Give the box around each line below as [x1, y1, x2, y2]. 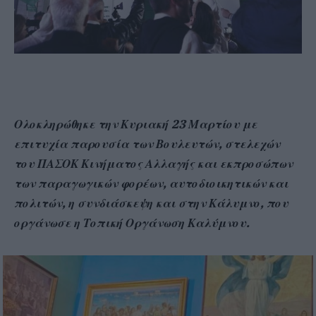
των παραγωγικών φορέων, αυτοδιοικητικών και [14, 175, 288, 191]
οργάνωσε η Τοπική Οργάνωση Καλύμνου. [14, 214, 253, 231]
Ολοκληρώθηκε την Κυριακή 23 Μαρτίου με [14, 116, 257, 132]
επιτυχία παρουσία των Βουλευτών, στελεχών [14, 135, 280, 152]
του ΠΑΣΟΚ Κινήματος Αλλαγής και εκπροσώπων [14, 155, 293, 171]
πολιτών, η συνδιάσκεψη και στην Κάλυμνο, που [14, 195, 288, 211]
